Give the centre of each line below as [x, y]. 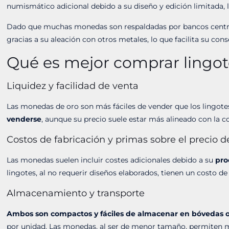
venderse [24, 119]
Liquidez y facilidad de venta [73, 86]
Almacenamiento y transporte [76, 193]
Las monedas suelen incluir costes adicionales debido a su [111, 160]
